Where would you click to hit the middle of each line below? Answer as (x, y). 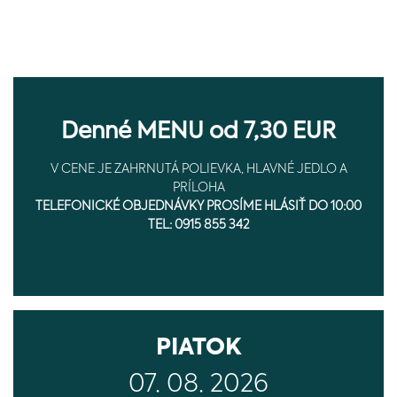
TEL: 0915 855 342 (198, 225)
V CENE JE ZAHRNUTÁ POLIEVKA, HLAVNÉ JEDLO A (198, 169)
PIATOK (198, 348)
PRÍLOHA (198, 188)
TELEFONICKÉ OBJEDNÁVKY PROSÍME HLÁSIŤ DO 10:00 (198, 206)
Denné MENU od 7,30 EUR (198, 132)
